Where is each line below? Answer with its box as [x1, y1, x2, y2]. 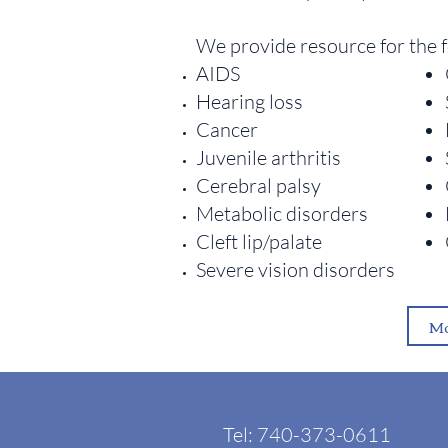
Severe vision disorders [196, 257, 395, 282]
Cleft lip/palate [196, 229, 322, 254]
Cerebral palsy [196, 173, 321, 198]
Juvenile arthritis [196, 145, 341, 170]
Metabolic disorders [196, 201, 368, 226]
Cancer [196, 117, 258, 142]
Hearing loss [196, 89, 303, 114]
